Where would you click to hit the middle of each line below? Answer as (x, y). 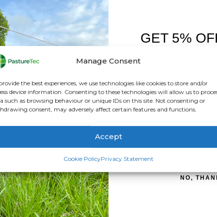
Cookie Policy (82, 158)
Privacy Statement (127, 158)
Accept (108, 137)
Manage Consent (108, 61)
